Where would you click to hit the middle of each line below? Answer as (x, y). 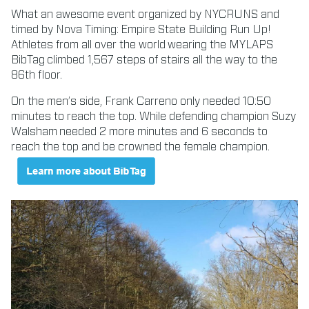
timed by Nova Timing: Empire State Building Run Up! (141, 30)
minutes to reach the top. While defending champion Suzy (153, 117)
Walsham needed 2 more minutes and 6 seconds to (139, 132)
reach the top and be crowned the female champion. (140, 147)
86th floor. (37, 76)
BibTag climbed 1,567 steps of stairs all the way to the (144, 60)
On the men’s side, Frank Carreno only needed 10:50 (141, 102)
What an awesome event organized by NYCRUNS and (145, 15)
